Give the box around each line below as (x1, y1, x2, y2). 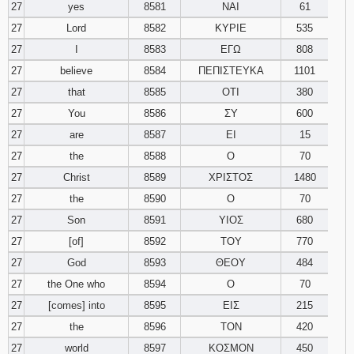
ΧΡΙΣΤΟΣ (209, 171, 253, 183)
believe (60, 65, 92, 77)
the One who (47, 278, 105, 290)
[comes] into (47, 299, 105, 311)
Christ (62, 171, 90, 183)
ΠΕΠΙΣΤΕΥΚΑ (198, 65, 264, 77)
